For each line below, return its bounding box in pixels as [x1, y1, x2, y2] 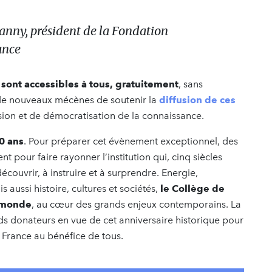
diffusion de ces [159, 93, 236, 106]
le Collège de [160, 182, 225, 194]
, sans [178, 78, 203, 90]
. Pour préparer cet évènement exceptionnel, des [24, 135, 238, 147]
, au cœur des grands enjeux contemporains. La [32, 198, 241, 210]
